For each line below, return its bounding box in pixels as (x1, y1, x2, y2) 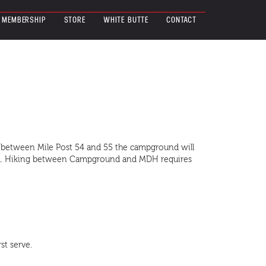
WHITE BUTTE (103, 16, 149, 24)
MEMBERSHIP (2, 16, 46, 24)
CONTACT (166, 16, 197, 24)
